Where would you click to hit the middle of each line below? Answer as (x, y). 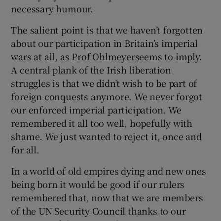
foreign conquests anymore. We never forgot (107, 96)
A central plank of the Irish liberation (91, 70)
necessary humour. (52, 8)
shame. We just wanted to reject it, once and (106, 136)
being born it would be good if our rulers (98, 184)
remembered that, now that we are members (107, 197)
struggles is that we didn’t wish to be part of (104, 83)
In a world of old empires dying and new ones (109, 171)
